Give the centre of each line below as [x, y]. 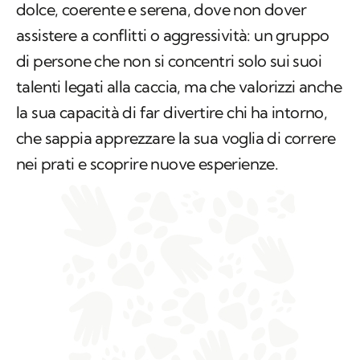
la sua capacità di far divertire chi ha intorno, [172, 112]
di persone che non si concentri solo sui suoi [169, 61]
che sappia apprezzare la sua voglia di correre [176, 138]
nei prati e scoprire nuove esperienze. [147, 164]
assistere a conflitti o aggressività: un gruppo [173, 35]
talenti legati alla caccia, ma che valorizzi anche [179, 87]
